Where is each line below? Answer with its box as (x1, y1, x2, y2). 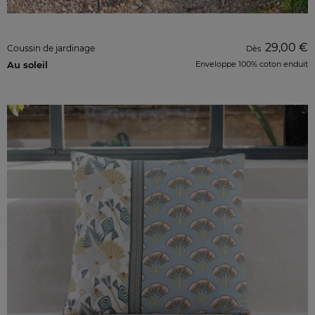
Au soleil (7, 59, 48, 70)
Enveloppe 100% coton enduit (195, 59, 308, 69)
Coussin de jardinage (7, 43, 95, 53)
